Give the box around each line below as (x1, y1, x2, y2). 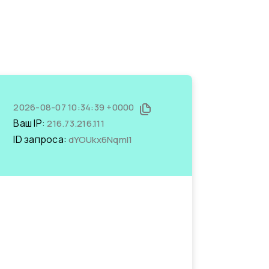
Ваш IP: (13, 116, 47, 130)
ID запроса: (13, 133, 69, 146)
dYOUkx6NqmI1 (68, 133, 133, 146)
